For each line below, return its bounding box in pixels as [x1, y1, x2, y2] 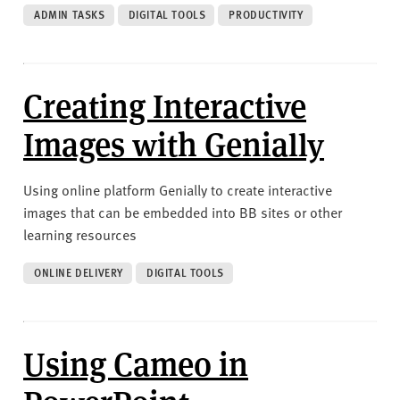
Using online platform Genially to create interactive [23, 179, 332, 199]
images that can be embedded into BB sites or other [23, 201, 342, 221]
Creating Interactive [23, 81, 306, 127]
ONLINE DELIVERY [34, 264, 123, 280]
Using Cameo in [23, 339, 248, 385]
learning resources [23, 223, 137, 244]
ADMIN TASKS [34, 6, 105, 22]
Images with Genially [23, 120, 324, 165]
